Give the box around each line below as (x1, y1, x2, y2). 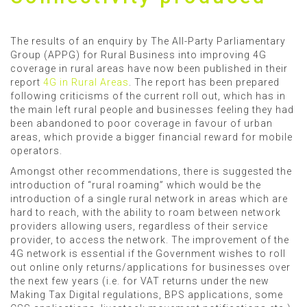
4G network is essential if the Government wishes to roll (10, 248, 286, 259)
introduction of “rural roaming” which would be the (10, 180, 261, 191)
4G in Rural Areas (43, 77, 129, 88)
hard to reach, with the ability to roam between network (10, 207, 281, 218)
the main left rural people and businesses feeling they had (10, 104, 294, 115)
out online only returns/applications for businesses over (10, 262, 291, 273)
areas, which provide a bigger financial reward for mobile (10, 132, 293, 143)
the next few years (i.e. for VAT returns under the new (10, 275, 269, 286)
